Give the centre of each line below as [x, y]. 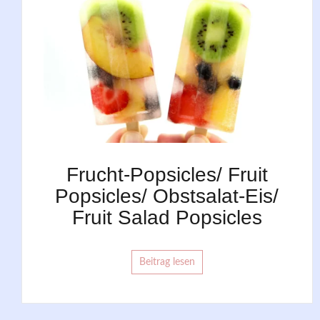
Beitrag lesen [167, 262]
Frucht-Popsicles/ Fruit [167, 174]
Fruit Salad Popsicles [167, 217]
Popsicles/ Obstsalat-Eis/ [167, 196]
